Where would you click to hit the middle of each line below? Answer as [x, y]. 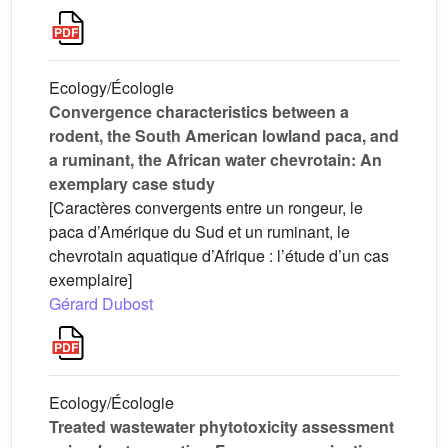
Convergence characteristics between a [199, 111]
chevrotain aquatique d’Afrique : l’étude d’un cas [219, 255]
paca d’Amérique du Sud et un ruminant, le [199, 231]
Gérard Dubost [101, 303]
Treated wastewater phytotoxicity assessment [221, 426]
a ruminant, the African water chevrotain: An [215, 159]
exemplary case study [132, 183]
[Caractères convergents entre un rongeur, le [206, 207]
